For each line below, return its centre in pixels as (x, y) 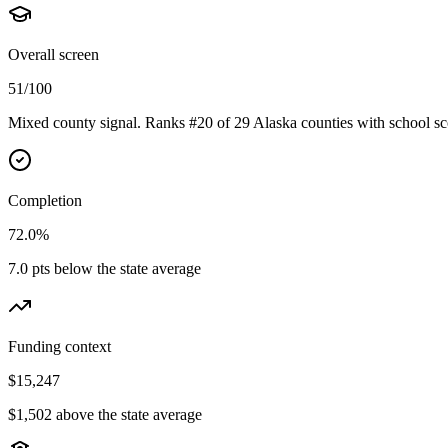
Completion (45, 201)
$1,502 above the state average (105, 415)
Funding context (59, 347)
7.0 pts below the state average (104, 269)
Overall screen (53, 55)
